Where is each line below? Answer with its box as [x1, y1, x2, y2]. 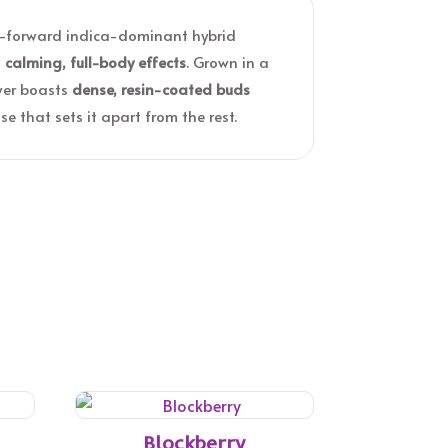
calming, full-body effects [5, 50, 187, 72]
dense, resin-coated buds [72, 77, 251, 99]
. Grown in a [186, 50, 270, 72]
